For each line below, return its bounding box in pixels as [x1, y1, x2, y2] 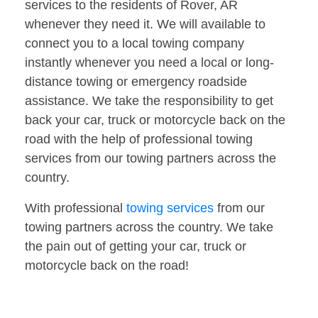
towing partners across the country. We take [25, 220, 273, 235]
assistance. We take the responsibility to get [25, 94, 273, 109]
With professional [25, 201, 126, 216]
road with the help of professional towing [25, 132, 253, 147]
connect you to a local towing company [25, 36, 244, 51]
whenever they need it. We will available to [25, 17, 265, 32]
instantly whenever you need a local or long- [25, 55, 274, 70]
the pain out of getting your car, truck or [25, 239, 246, 254]
